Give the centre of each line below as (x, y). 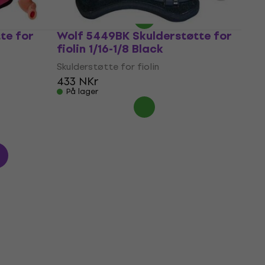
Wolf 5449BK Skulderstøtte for (144, 36)
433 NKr (78, 81)
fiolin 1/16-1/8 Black (110, 49)
